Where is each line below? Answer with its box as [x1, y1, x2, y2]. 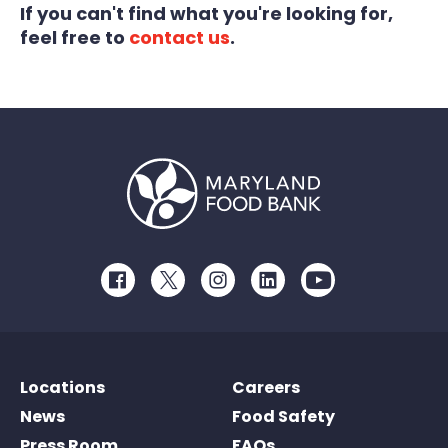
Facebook [117, 279, 188, 298]
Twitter [167, 279, 220, 298]
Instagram [217, 279, 290, 298]
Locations [20, 376, 105, 399]
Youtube [317, 279, 378, 298]
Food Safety [232, 405, 335, 428]
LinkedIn [267, 279, 334, 298]
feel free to [20, 25, 129, 50]
